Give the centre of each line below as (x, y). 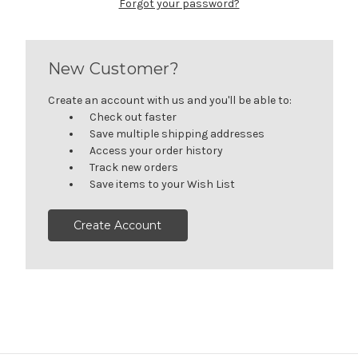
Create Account (118, 225)
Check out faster (133, 117)
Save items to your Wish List (163, 184)
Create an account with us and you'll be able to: (169, 100)
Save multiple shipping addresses (177, 133)
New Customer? (113, 68)
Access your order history (157, 150)
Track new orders (134, 167)
